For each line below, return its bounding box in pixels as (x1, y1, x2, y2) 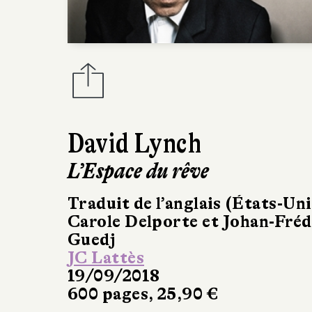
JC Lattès (67, 249, 144, 268)
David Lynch (67, 127, 202, 160)
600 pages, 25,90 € (67, 285, 219, 304)
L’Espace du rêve (67, 158, 210, 185)
